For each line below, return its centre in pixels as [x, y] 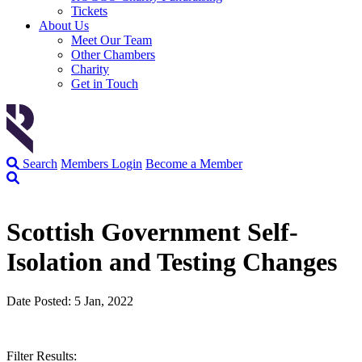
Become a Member [194, 163]
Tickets [89, 11]
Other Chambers [113, 54]
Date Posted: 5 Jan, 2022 [70, 301]
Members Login [101, 163]
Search [38, 163]
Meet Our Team [112, 40]
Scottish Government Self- [152, 232]
